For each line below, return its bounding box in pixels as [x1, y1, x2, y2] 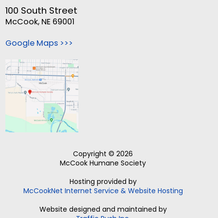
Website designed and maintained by [39, 204, 167, 215]
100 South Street [5, 4, 78, 17]
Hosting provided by [69, 177, 137, 187]
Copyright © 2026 [73, 149, 133, 159]
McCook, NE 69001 [5, 16, 75, 28]
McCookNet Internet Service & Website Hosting [23, 186, 183, 196]
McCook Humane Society [60, 158, 146, 168]
